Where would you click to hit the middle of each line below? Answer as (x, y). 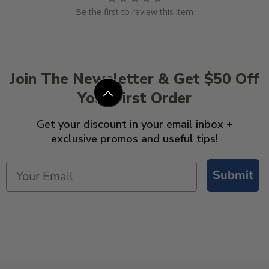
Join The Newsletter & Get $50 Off (134, 79)
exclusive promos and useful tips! (134, 138)
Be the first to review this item (134, 11)
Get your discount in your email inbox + (134, 124)
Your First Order (134, 98)
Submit (233, 175)
